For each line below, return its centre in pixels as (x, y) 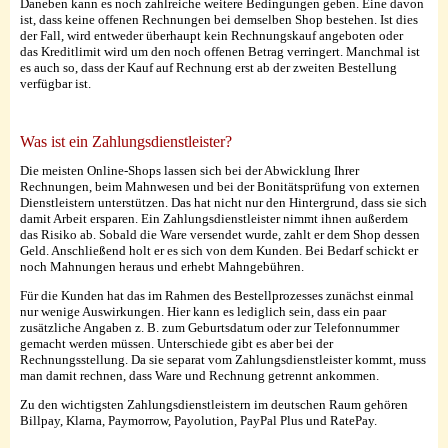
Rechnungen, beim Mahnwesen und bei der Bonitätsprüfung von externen (220, 187)
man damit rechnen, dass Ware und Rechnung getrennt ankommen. (199, 376)
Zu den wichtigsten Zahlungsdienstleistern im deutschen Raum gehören (214, 405)
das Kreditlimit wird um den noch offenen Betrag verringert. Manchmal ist (220, 52)
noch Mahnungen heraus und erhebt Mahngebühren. (162, 267)
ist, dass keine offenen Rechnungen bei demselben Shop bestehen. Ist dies (219, 20)
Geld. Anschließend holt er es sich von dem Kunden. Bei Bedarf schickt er (219, 251)
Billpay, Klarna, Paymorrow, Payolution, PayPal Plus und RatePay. (198, 421)
